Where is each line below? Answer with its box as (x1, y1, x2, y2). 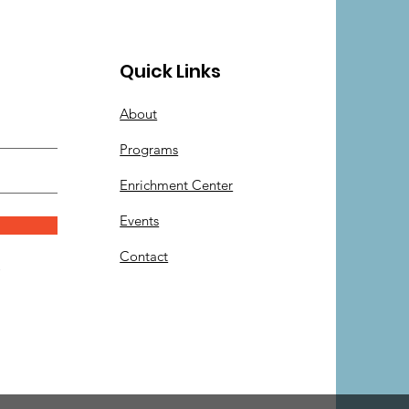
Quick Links (120, 58, 222, 84)
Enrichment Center (120, 176, 234, 194)
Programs (120, 141, 179, 158)
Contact (120, 247, 169, 265)
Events (120, 212, 160, 229)
